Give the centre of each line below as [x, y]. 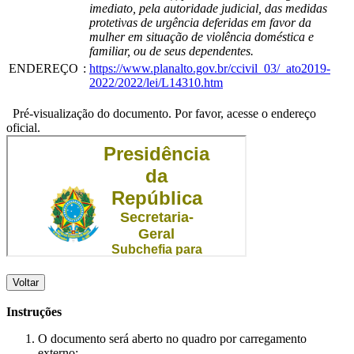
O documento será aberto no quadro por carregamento [172, 338]
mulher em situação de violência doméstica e [201, 36]
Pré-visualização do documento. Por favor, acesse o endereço [161, 113]
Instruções [34, 311]
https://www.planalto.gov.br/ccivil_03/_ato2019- [210, 68]
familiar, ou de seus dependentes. [171, 51]
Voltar [26, 282]
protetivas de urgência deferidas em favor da [200, 22]
